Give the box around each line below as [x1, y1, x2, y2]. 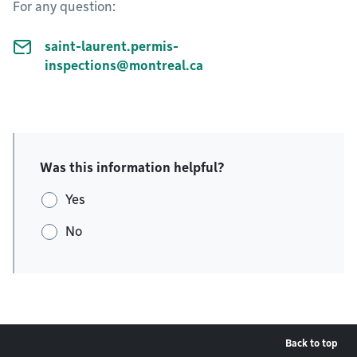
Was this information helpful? [40, 160, 225, 176]
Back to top [285, 337, 338, 350]
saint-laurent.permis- [45, 39, 178, 55]
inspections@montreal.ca [45, 58, 203, 74]
